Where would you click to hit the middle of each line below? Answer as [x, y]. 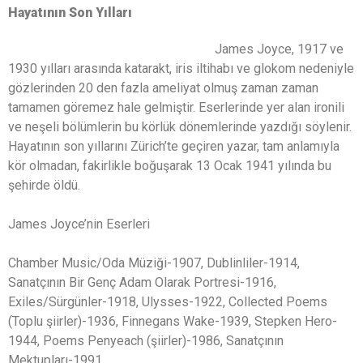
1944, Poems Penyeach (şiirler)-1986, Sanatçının [146, 341]
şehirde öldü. [44, 186]
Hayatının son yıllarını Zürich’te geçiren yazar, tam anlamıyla [174, 147]
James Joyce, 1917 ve [279, 49]
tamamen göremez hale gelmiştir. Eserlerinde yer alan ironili [176, 108]
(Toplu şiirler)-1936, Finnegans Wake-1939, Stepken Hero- [173, 322]
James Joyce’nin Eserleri [79, 224]
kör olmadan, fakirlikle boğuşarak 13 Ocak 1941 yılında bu [170, 166]
